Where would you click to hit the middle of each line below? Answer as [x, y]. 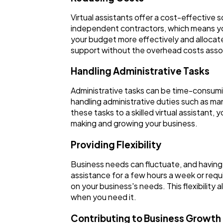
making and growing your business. [134, 123]
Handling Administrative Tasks [140, 71]
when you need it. [104, 197]
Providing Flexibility [116, 145]
